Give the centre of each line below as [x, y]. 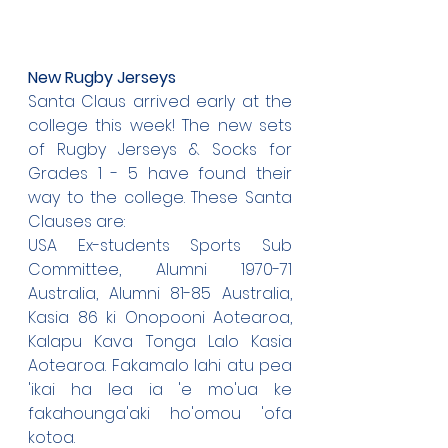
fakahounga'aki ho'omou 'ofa [160, 413]
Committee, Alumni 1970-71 [160, 269]
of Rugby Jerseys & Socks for [160, 149]
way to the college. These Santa [160, 197]
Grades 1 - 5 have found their [160, 173]
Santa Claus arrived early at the [160, 101]
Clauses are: [76, 221]
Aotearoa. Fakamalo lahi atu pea [160, 365]
